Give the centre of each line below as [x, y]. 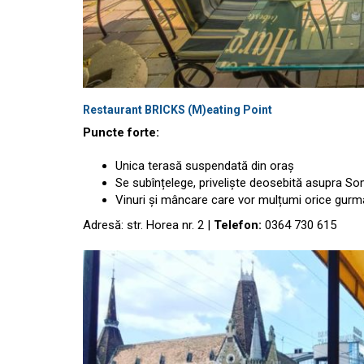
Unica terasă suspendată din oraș [205, 165]
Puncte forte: [121, 132]
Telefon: [238, 225]
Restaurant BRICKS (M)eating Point [178, 109]
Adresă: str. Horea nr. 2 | [148, 225]
